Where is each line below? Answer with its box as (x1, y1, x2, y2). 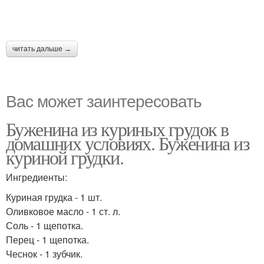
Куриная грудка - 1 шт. (6, 190, 102, 204)
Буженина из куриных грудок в (6, 116, 229, 141)
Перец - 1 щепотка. (6, 233, 89, 246)
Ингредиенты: (6, 170, 67, 184)
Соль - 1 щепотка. (6, 219, 83, 232)
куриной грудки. (6, 144, 123, 170)
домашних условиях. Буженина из (6, 130, 249, 156)
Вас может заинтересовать (6, 88, 202, 112)
